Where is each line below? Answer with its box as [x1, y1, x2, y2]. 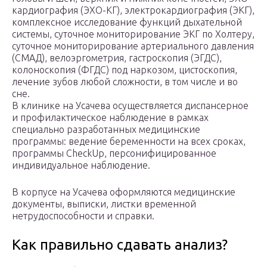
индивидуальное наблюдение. [12, 160, 150, 171]
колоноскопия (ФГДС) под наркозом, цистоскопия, [12, 64, 237, 76]
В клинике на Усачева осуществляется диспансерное [12, 100, 249, 111]
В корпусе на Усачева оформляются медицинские [12, 187, 235, 198]
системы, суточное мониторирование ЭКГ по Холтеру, [12, 29, 254, 40]
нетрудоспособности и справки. [12, 210, 154, 222]
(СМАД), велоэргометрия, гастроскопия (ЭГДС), [12, 52, 222, 64]
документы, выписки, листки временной [12, 198, 196, 210]
